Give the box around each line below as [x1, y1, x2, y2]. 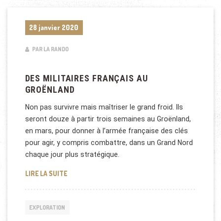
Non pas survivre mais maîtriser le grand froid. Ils [25, 103, 183, 111]
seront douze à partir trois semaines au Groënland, [25, 115, 191, 123]
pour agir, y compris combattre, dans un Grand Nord [25, 139, 193, 147]
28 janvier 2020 [29, 23, 79, 32]
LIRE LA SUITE [25, 169, 67, 178]
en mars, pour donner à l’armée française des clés [25, 127, 188, 135]
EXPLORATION [29, 204, 66, 212]
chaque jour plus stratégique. [25, 150, 119, 159]
